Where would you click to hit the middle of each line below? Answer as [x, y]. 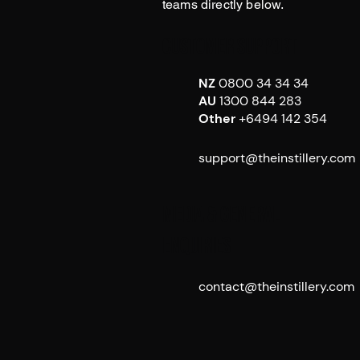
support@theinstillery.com [277, 158]
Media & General [221, 215]
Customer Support [230, 47]
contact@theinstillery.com [276, 286]
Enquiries [196, 246]
